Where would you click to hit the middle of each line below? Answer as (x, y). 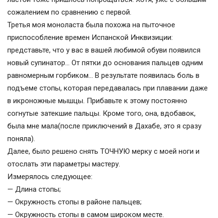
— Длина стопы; (34, 190)
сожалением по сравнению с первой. (69, 12)
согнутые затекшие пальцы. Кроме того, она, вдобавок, (101, 114)
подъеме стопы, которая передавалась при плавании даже (108, 88)
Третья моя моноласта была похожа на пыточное (91, 25)
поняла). (21, 139)
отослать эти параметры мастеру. (64, 164)
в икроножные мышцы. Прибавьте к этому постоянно (97, 101)
